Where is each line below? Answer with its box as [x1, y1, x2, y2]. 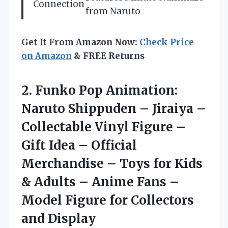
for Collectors [109, 192, 194, 209]
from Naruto [85, 6, 140, 17]
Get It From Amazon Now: [21, 37, 139, 48]
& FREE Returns [72, 50, 145, 62]
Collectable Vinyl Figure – [21, 119, 186, 135]
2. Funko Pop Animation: [21, 82, 178, 99]
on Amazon [21, 50, 72, 62]
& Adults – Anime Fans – [21, 174, 179, 190]
